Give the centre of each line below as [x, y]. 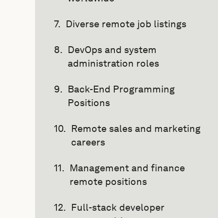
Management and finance [127, 168]
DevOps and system [112, 50]
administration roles [113, 63]
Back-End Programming [121, 89]
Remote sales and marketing [136, 128]
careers [88, 142]
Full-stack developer [118, 207]
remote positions [108, 182]
